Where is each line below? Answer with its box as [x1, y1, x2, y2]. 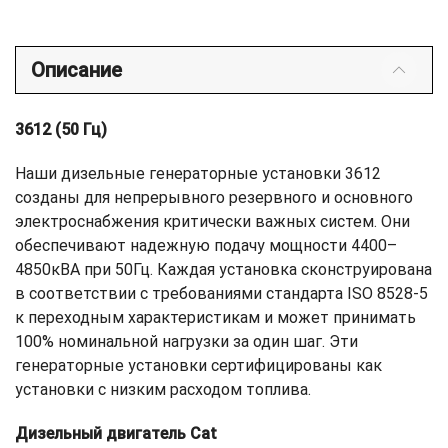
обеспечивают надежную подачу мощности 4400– [15, 236, 397, 256]
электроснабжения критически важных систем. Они [15, 212, 410, 232]
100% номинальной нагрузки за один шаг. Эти [15, 332, 358, 352]
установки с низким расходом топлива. [15, 380, 311, 400]
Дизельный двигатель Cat [15, 424, 217, 444]
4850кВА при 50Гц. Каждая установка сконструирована [15, 260, 432, 280]
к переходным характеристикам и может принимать [15, 308, 416, 328]
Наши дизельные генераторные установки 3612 [15, 164, 381, 184]
